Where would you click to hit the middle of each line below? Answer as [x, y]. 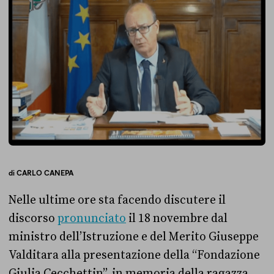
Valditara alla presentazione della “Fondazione [134, 255]
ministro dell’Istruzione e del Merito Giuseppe [134, 237]
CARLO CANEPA [45, 173]
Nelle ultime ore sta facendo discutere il [117, 200]
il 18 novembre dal [177, 219]
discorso [33, 219]
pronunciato [92, 219]
